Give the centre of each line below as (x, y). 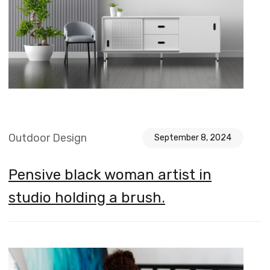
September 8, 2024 (193, 138)
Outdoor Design (48, 138)
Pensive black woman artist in (110, 175)
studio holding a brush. (87, 198)
